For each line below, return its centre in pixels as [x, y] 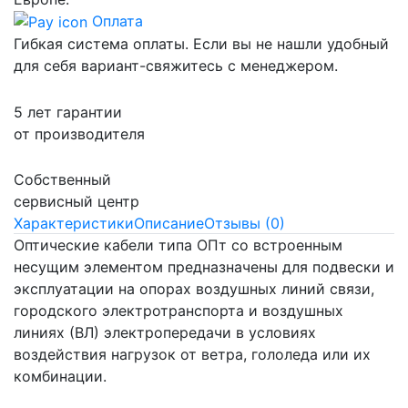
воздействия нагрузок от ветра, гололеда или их [192, 354]
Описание [169, 223]
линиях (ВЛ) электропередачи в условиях [165, 332]
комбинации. [60, 376]
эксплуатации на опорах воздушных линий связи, [194, 288]
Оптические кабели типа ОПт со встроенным [178, 245]
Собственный [62, 179]
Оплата [115, 20]
